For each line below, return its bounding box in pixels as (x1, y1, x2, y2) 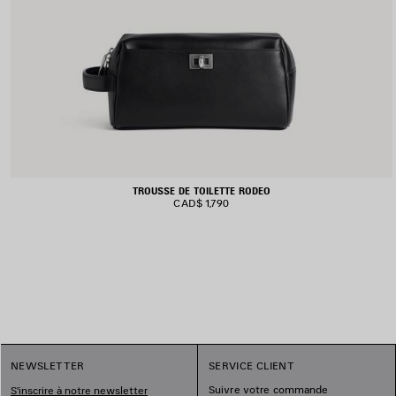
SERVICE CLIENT (209, 359, 295, 372)
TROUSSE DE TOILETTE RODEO (133, 184, 270, 197)
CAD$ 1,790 (173, 196, 230, 209)
